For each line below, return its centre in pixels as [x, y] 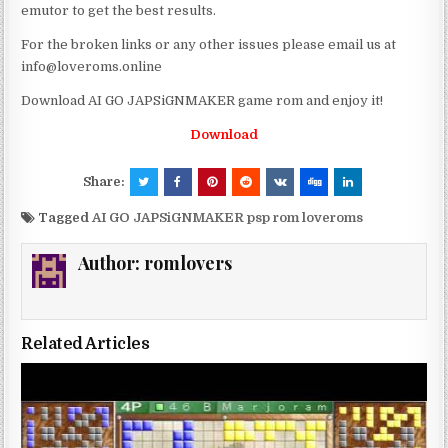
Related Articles [85, 344]
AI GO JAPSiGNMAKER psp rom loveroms [228, 218]
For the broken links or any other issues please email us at [209, 45]
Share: [105, 182]
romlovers [188, 263]
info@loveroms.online [92, 67]
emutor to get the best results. [119, 11]
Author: [111, 263]
